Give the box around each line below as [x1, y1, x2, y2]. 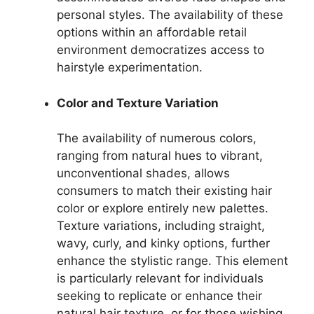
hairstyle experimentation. [57, 60, 203, 75]
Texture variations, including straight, [57, 219, 265, 233]
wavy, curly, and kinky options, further [57, 236, 270, 251]
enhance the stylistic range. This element [57, 254, 288, 268]
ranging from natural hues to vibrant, [57, 149, 263, 163]
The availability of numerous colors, [57, 131, 257, 146]
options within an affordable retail [57, 25, 247, 40]
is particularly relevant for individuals [57, 271, 264, 286]
